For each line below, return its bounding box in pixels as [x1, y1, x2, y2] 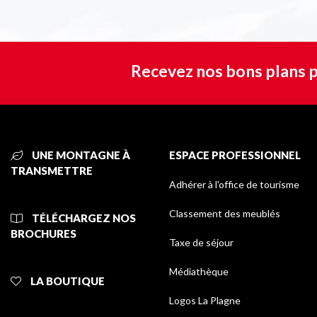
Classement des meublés [169, 207, 280, 220]
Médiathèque [169, 265, 229, 278]
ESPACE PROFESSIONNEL [169, 149, 301, 162]
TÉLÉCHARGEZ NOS [30, 212, 136, 225]
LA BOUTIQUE [28, 275, 105, 288]
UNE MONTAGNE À [30, 149, 130, 162]
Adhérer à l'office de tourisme [169, 178, 299, 191]
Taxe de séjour [169, 236, 234, 249]
